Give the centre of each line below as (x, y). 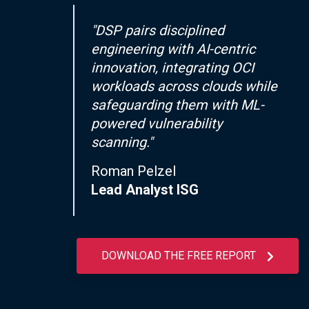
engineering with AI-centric (173, 49)
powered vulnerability (156, 124)
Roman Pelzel (133, 171)
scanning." (121, 142)
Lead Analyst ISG (144, 190)
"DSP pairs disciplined (157, 31)
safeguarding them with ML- (177, 105)
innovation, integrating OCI (172, 68)
